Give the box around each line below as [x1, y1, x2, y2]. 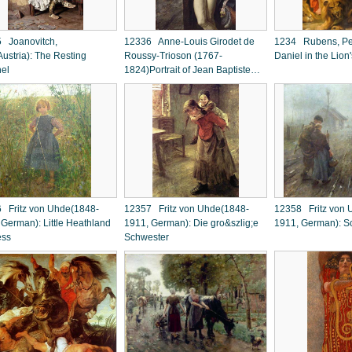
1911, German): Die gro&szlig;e [124, 218, 258, 229]
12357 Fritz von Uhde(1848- [124, 203, 249, 214]
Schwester [124, 232, 169, 243]
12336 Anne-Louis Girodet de [124, 36, 255, 47]
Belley [124, 79, 151, 90]
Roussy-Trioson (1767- [124, 50, 222, 61]
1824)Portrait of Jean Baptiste [124, 64, 251, 75]
